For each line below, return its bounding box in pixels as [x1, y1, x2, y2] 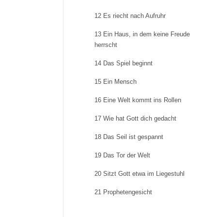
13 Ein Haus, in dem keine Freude [94, 31, 190, 38]
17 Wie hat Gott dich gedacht [94, 115, 176, 122]
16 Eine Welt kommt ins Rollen [94, 96, 181, 104]
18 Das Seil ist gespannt [94, 133, 163, 140]
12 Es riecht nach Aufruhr [94, 12, 166, 19]
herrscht [94, 41, 117, 48]
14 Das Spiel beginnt [94, 60, 153, 67]
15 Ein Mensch [94, 78, 137, 85]
